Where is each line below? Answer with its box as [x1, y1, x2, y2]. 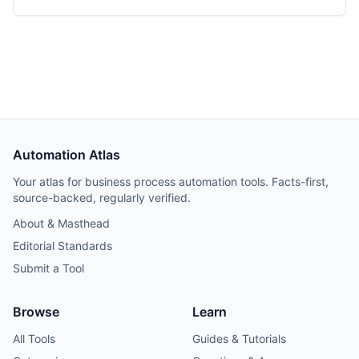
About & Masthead [13, 216, 110, 230]
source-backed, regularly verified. [13, 191, 191, 204]
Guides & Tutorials [192, 332, 286, 345]
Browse [13, 304, 59, 320]
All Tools [13, 332, 55, 345]
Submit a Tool [13, 261, 84, 275]
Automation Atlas [13, 147, 120, 163]
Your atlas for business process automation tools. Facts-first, [13, 175, 329, 188]
